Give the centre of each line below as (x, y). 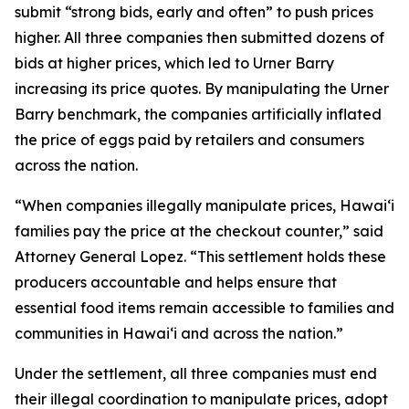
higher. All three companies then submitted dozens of (199, 37)
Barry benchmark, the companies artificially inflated (198, 114)
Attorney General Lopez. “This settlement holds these (200, 257)
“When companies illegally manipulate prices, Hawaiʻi (204, 205)
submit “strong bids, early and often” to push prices (194, 12)
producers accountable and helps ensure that (176, 282)
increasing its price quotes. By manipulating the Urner (202, 89)
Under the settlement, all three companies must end (196, 373)
